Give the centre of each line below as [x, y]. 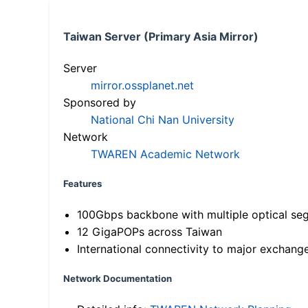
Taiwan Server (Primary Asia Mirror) [161, 36]
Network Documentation [118, 279]
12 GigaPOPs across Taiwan [150, 232]
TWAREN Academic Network [165, 154]
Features [82, 183]
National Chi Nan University [163, 120]
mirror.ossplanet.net [142, 86]
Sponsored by [100, 103]
